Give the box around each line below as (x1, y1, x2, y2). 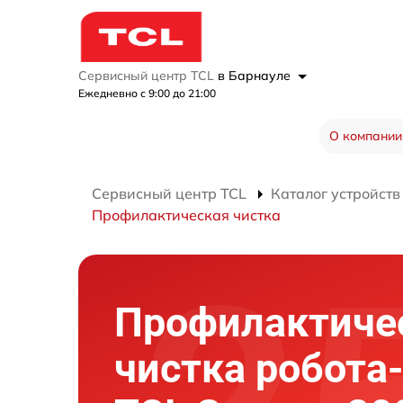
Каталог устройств (271, 184, 400, 202)
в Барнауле (218, 67, 294, 84)
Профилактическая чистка (92, 206, 281, 224)
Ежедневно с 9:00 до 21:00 (78, 86, 216, 100)
